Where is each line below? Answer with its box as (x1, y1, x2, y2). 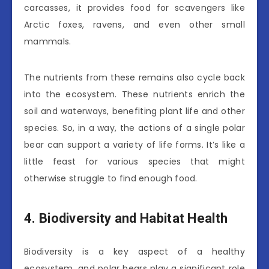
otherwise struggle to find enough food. (24, 172, 198, 184)
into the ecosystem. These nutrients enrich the (24, 88, 245, 100)
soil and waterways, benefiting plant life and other (24, 104, 245, 117)
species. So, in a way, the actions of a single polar (24, 121, 245, 134)
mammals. (24, 35, 71, 47)
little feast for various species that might (24, 155, 245, 168)
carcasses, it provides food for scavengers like (24, 1, 245, 14)
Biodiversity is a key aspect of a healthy (24, 245, 245, 258)
